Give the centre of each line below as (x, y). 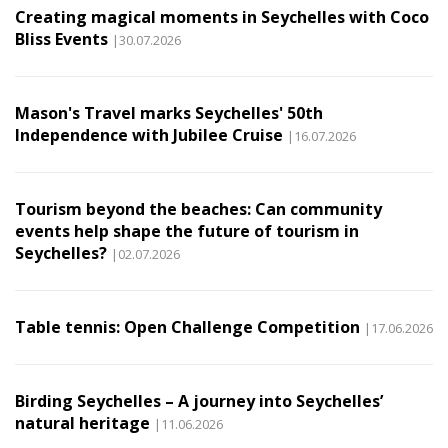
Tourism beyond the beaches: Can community (198, 209)
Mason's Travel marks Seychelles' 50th (169, 113)
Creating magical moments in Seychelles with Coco (222, 17)
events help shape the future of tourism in (187, 231)
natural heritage (82, 423)
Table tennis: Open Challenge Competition (187, 327)
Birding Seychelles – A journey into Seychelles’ (199, 401)
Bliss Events (61, 39)
